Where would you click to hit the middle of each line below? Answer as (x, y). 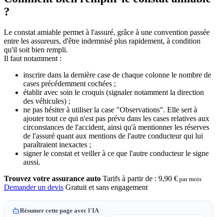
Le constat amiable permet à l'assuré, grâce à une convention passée (107, 32)
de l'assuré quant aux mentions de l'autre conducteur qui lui (113, 136)
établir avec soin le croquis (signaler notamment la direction (114, 93)
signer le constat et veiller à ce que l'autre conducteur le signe (116, 154)
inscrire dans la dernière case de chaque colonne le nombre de (117, 75)
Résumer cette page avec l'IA (59, 211)
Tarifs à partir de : (130, 179)
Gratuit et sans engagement (107, 187)
